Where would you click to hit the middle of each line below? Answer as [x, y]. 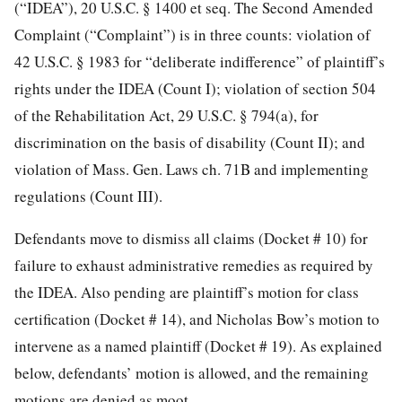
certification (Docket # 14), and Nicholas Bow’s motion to [197, 319]
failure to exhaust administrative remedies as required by [194, 266]
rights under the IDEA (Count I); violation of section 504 [195, 89]
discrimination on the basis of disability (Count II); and [190, 143]
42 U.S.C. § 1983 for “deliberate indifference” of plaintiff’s [200, 62]
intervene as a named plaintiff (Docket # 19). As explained [198, 346]
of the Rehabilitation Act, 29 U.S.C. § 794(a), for [166, 116]
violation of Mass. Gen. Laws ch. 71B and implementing [192, 170]
